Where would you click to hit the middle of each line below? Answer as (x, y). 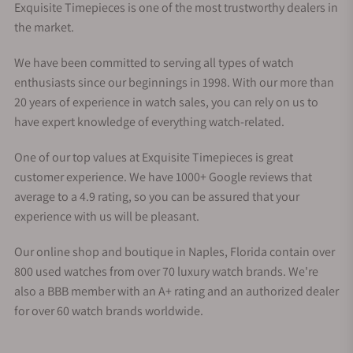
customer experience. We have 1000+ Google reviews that (163, 176)
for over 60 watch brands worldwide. (109, 310)
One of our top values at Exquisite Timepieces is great (154, 157)
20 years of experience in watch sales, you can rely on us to (166, 102)
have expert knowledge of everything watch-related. (149, 121)
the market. (44, 27)
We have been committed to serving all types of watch (154, 62)
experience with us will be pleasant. (107, 216)
